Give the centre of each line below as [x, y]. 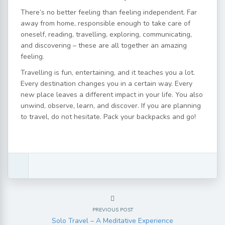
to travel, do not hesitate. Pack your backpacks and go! [108, 117]
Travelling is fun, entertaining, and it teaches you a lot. [108, 72]
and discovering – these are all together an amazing [104, 45]
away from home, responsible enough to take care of [105, 23]
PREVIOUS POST [113, 210]
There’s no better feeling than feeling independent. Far [109, 12]
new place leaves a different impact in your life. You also [112, 94]
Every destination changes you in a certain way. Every [106, 83]
